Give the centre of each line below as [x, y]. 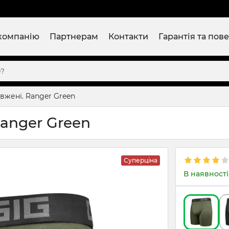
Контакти [128, 36]
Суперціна [141, 160]
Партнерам [74, 36]
